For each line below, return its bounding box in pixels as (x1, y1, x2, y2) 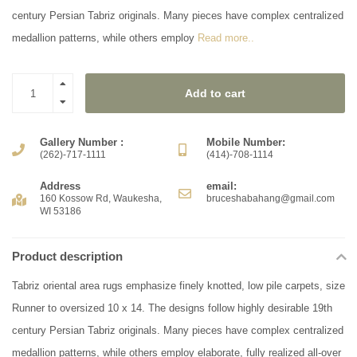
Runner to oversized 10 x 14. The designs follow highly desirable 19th (12, 302, 332, 315)
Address (40, 180, 80, 193)
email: (206, 180, 237, 193)
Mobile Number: (206, 136, 285, 149)
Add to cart (185, 87, 245, 100)
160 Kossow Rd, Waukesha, (40, 193, 162, 204)
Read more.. (198, 32, 254, 45)
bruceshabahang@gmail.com (206, 193, 335, 204)
